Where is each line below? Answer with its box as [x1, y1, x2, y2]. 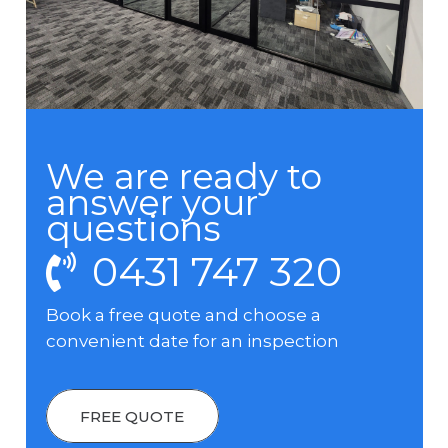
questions [45, 207, 221, 251]
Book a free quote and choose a [45, 305, 321, 326]
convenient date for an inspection [45, 331, 339, 352]
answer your [45, 181, 258, 225]
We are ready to [45, 155, 322, 199]
